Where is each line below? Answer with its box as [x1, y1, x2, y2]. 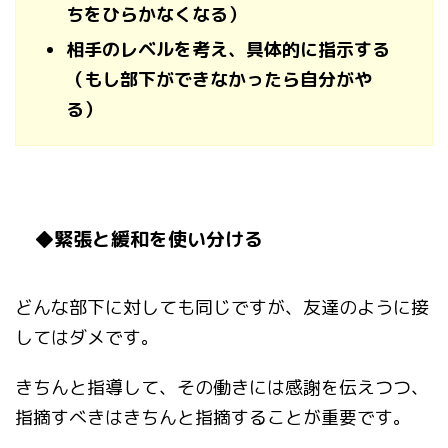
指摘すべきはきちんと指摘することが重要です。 [15, 405, 411, 431]
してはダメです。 [15, 325, 159, 351]
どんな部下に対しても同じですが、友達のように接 [15, 295, 429, 321]
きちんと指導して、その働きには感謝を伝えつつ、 [15, 375, 429, 401]
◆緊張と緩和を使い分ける [35, 226, 263, 253]
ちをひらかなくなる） [66, 2, 246, 28]
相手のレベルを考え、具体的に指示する [66, 37, 390, 63]
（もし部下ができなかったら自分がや [66, 67, 372, 93]
